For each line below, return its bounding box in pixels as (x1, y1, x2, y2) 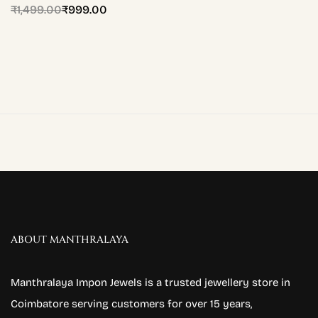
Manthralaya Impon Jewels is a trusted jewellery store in (11, 275, 290, 289)
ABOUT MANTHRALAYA (11, 232, 128, 246)
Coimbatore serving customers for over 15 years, (11, 297, 252, 310)
